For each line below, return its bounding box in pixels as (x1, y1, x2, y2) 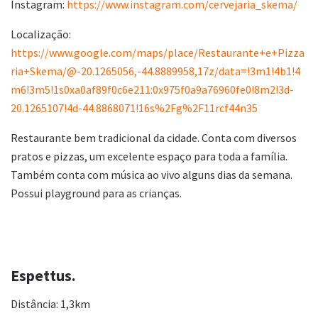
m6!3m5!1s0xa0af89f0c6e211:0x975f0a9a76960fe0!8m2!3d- (11, 82, 294, 97)
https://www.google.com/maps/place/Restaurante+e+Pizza (11, 45, 305, 60)
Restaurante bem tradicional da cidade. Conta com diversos (11, 130, 297, 145)
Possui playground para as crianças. (11, 185, 182, 200)
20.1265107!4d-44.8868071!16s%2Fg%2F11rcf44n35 (11, 100, 258, 115)
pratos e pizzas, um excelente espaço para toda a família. (11, 148, 287, 163)
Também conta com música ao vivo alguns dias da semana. (11, 167, 292, 182)
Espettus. (11, 266, 76, 286)
